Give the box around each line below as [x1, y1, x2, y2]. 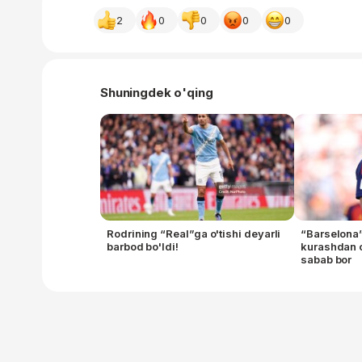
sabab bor [301, 253, 352, 267]
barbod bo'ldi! [107, 240, 179, 254]
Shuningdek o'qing [100, 85, 213, 101]
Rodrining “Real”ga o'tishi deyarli [107, 227, 281, 241]
